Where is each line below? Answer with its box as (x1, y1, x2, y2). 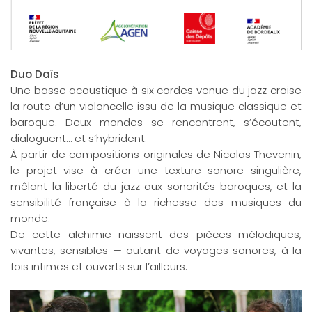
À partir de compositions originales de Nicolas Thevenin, (10, 147, 302, 162)
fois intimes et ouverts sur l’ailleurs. (10, 259, 187, 274)
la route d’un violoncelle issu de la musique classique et (10, 99, 302, 114)
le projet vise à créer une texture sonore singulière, (10, 163, 302, 178)
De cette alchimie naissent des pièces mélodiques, (10, 227, 302, 242)
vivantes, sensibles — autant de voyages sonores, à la (10, 243, 302, 258)
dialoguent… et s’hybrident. (10, 131, 147, 146)
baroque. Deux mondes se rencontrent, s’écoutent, (10, 115, 302, 130)
